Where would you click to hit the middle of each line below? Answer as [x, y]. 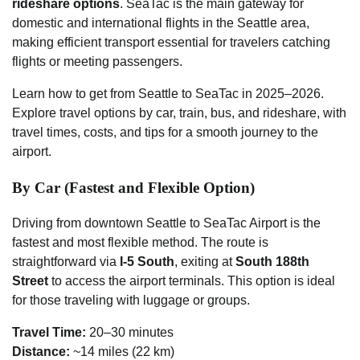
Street [30, 281]
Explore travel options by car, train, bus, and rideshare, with [179, 113]
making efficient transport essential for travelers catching [171, 42]
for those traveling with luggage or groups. [131, 301]
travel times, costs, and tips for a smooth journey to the [165, 132]
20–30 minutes [130, 333]
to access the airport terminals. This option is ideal [192, 281]
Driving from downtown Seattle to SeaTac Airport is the [166, 223]
